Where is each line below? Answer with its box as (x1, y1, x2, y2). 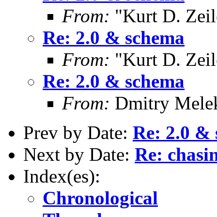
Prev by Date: (23, 122, 133, 143)
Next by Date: (23, 143, 135, 165)
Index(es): (23, 165, 100, 186)
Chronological (43, 187, 158, 208)
